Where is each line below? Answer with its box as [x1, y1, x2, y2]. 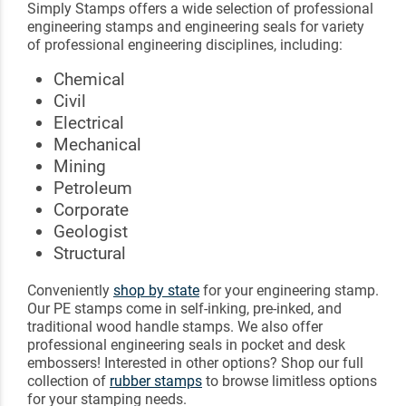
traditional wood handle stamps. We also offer [27, 317, 323, 335]
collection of [27, 372, 110, 390]
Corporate [53, 198, 129, 220]
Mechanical [53, 133, 141, 155]
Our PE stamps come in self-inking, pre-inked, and [27, 299, 342, 317]
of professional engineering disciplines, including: [27, 35, 343, 53]
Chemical [53, 68, 125, 90]
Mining [53, 155, 106, 177]
